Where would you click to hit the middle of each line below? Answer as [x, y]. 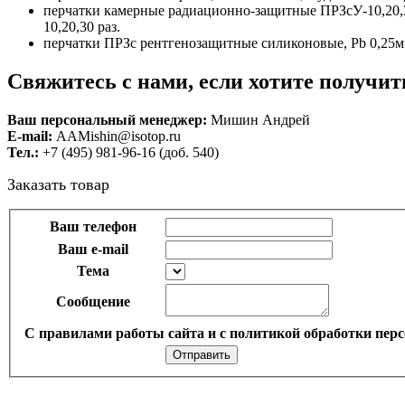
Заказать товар [58, 184]
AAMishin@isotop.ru [117, 136]
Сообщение [93, 302]
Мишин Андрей [260, 119]
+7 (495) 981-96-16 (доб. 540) [131, 152]
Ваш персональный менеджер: [109, 119]
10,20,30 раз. [82, 26]
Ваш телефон [93, 227]
